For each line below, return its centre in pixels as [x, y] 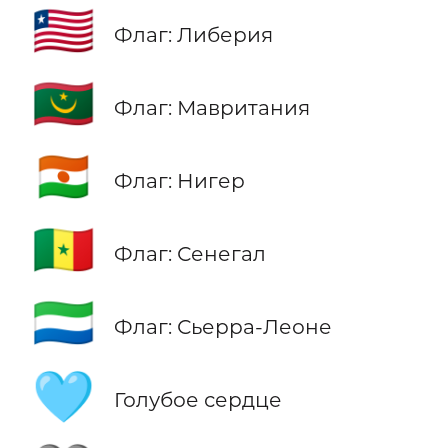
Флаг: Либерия [193, 34]
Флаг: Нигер [179, 180]
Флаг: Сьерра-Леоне [222, 326]
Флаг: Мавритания [211, 107]
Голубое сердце [197, 400]
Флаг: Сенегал [189, 253]
